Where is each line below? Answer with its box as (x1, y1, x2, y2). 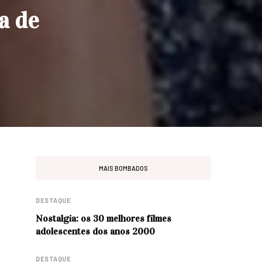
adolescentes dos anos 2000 (36, 226, 155, 237)
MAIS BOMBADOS (99, 164, 148, 172)
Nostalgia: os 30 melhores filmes (36, 213, 171, 224)
